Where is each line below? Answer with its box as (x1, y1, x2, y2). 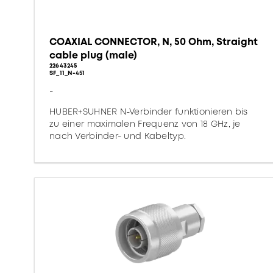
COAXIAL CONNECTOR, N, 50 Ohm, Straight (49, 35, 258, 49)
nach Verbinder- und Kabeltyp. (49, 130, 186, 142)
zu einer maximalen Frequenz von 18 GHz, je (49, 118, 241, 130)
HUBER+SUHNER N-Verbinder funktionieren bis (49, 105, 248, 118)
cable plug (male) (49, 48, 137, 62)
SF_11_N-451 (49, 68, 85, 77)
